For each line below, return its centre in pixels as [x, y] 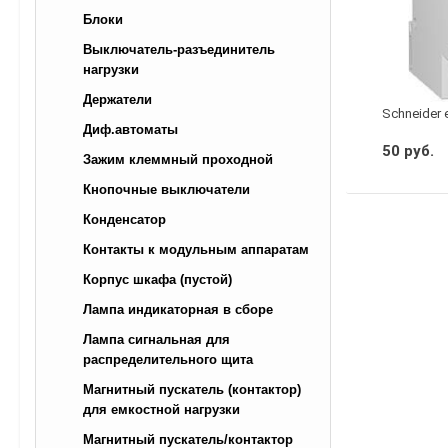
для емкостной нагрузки [161, 410]
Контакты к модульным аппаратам [196, 250]
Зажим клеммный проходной [178, 160]
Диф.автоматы [130, 130]
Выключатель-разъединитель [179, 50]
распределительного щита [168, 360]
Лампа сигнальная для [156, 340]
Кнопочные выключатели [166, 190]
